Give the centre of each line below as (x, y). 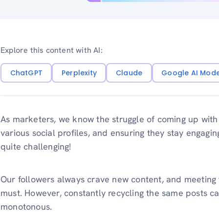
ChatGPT (26, 73)
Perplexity (79, 73)
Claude (129, 73)
